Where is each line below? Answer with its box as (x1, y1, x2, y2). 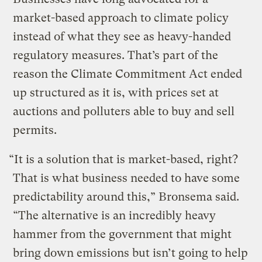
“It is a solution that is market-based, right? (9, 152, 239, 166)
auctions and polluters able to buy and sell (13, 104, 235, 118)
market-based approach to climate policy (13, 11, 229, 25)
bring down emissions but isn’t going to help (13, 246, 249, 260)
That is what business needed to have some (13, 171, 240, 185)
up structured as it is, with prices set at (13, 85, 219, 99)
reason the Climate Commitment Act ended (13, 67, 243, 81)
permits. (13, 123, 60, 137)
